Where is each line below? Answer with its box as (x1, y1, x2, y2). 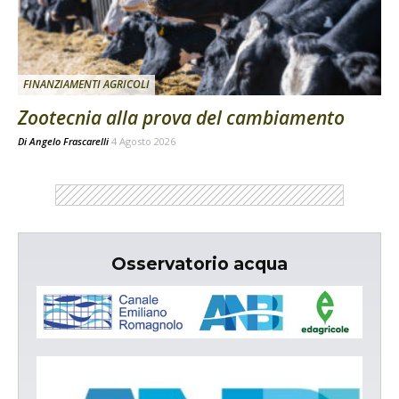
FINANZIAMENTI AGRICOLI (23, 76, 150, 92)
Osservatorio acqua (111, 253, 288, 274)
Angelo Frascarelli (29, 134, 109, 148)
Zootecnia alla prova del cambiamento (18, 104, 345, 130)
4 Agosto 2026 (111, 134, 175, 148)
